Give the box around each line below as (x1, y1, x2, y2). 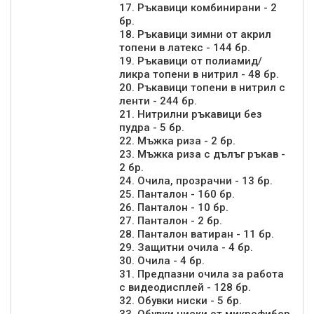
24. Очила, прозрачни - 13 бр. (118, 175, 273, 187)
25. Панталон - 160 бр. (118, 188, 235, 200)
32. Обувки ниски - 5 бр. (118, 294, 242, 307)
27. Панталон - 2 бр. (118, 214, 222, 227)
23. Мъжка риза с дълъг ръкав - (118, 148, 285, 161)
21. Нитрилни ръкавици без (118, 108, 262, 121)
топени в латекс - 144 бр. (118, 41, 250, 54)
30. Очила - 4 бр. (118, 254, 205, 267)
